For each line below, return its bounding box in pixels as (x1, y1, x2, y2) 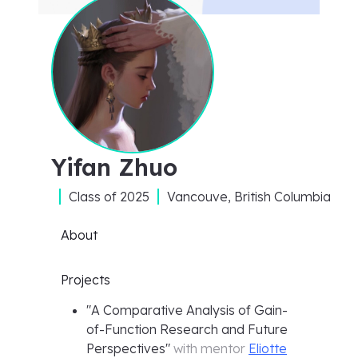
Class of (69, 189, 120, 205)
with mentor (170, 340, 249, 356)
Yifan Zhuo (51, 153, 177, 181)
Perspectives (86, 340, 165, 356)
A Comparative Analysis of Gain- (91, 302, 288, 318)
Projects (61, 272, 110, 288)
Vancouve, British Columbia (167, 189, 331, 205)
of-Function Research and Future (86, 321, 288, 337)
